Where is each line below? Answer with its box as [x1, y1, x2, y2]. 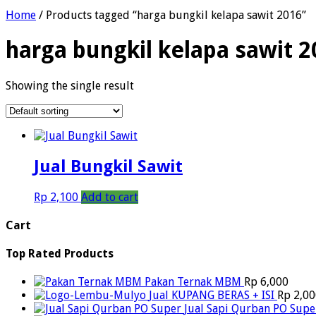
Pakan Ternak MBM [145, 275, 241, 289]
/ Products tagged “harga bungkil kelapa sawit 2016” [36, 8, 306, 22]
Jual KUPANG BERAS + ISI [149, 288, 274, 303]
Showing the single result [6, 78, 134, 92]
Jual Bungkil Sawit [34, 156, 183, 176]
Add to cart [81, 190, 138, 204]
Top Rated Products [6, 247, 114, 261]
